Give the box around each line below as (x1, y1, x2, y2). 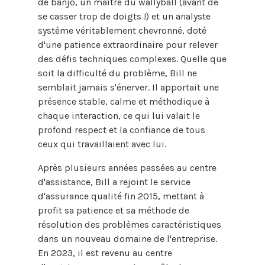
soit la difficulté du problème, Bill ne (38, 67, 197, 79)
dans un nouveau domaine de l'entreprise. (38, 232, 217, 244)
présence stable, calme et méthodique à (38, 95, 209, 107)
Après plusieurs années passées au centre (38, 161, 216, 173)
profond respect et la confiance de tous (38, 124, 205, 135)
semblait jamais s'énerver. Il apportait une (38, 81, 219, 93)
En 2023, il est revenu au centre (38, 247, 172, 258)
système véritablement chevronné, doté (38, 24, 206, 36)
